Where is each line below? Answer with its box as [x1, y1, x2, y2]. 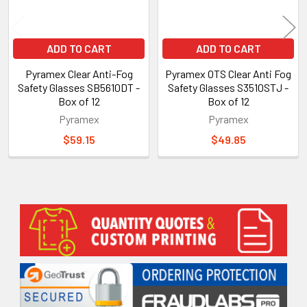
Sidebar [16, 214, 85, 240]
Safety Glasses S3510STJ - [168, 80, 288, 94]
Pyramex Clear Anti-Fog [25, 66, 133, 80]
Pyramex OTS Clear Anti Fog [165, 66, 291, 80]
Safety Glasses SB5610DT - [18, 80, 140, 94]
